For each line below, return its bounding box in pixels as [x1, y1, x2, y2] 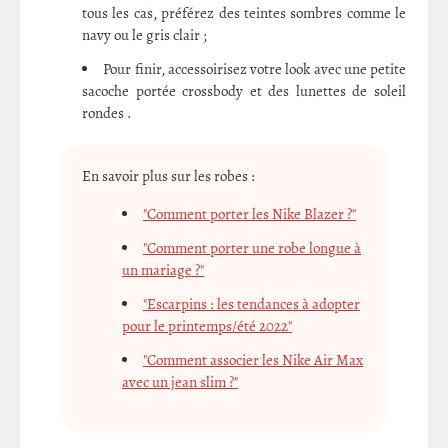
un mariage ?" [122, 259, 204, 280]
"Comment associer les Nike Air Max [143, 349, 363, 370]
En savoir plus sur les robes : [82, 165, 255, 186]
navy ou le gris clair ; [82, 24, 207, 45]
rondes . [82, 102, 132, 123]
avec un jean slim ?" [122, 371, 238, 392]
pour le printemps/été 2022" [122, 315, 292, 336]
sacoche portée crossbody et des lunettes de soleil [82, 80, 406, 101]
